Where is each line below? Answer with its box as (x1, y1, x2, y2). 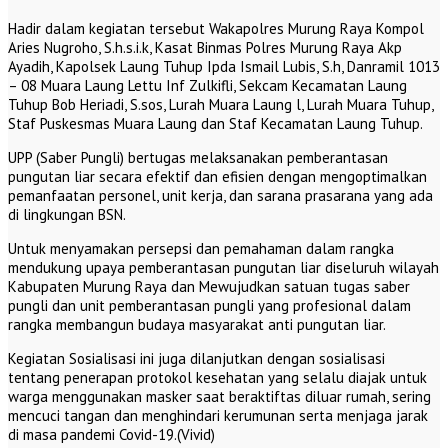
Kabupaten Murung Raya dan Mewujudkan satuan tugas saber (8, 277, 410, 297)
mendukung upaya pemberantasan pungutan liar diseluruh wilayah (8, 258, 439, 278)
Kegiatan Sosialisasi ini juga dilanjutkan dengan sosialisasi (8, 349, 385, 369)
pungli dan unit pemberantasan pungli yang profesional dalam (8, 296, 411, 316)
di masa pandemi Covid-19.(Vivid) (8, 425, 215, 445)
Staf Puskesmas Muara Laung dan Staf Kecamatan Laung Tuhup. (8, 114, 423, 134)
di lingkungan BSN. (8, 205, 126, 225)
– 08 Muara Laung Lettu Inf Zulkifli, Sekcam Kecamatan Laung (8, 76, 407, 96)
